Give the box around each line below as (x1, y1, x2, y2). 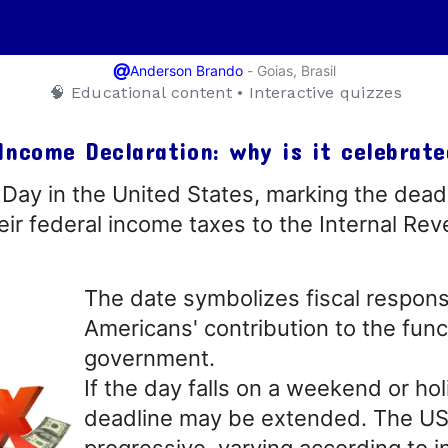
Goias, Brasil (256, 61, 336, 79)
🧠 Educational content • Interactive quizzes (49, 83, 402, 103)
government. (84, 344, 215, 371)
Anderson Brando (129, 62, 243, 80)
